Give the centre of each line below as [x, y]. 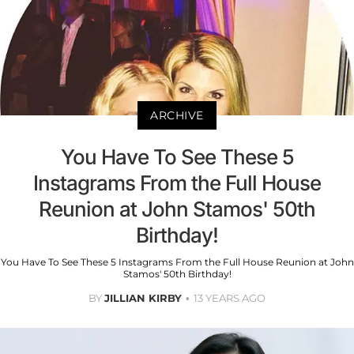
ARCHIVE [177, 115]
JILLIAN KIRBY [143, 298]
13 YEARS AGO [230, 298]
